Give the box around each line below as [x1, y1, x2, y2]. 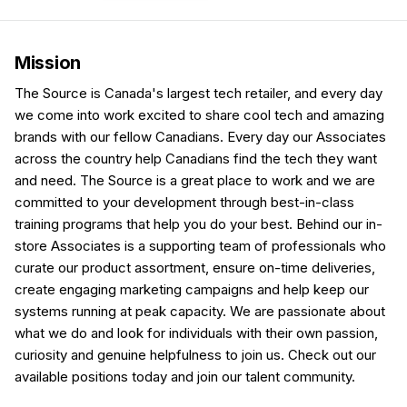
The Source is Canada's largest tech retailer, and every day [15, 84, 382, 102]
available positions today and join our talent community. [15, 368, 355, 385]
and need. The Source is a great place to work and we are [15, 172, 375, 189]
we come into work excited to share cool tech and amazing [15, 106, 384, 124]
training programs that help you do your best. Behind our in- [15, 215, 382, 233]
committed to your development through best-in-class [15, 194, 354, 211]
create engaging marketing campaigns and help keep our [15, 281, 369, 298]
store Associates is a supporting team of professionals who [15, 237, 386, 254]
